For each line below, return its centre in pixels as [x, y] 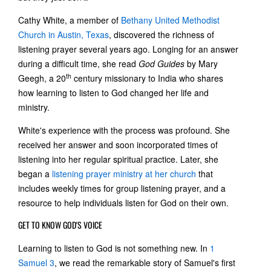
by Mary [201, 63]
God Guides [162, 63]
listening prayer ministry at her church [124, 173]
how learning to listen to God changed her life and [113, 92]
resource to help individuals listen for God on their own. [123, 202]
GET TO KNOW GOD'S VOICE [60, 224]
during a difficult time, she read [78, 63]
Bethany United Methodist [170, 20]
